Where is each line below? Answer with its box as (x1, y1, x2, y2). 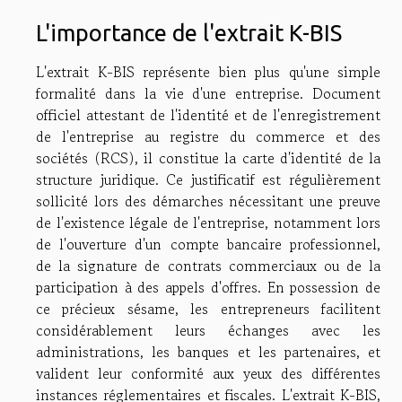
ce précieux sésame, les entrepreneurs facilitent (36, 297, 380, 319)
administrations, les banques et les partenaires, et (36, 340, 380, 363)
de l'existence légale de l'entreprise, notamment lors (36, 211, 380, 233)
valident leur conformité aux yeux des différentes (36, 362, 380, 384)
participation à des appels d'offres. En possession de (36, 275, 380, 298)
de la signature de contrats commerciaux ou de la (36, 254, 380, 276)
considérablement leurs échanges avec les (36, 319, 380, 341)
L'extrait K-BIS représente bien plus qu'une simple (36, 60, 380, 83)
